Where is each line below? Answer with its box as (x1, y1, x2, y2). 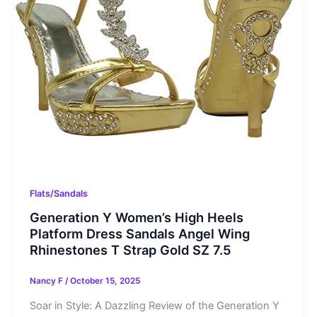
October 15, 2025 (69, 276, 140, 287)
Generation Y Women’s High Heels (29, 209, 243, 226)
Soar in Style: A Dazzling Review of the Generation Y (29, 299, 279, 313)
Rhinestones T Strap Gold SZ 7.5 (29, 242, 231, 258)
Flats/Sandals (29, 188, 88, 199)
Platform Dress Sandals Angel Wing (29, 226, 250, 242)
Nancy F (29, 276, 65, 287)
